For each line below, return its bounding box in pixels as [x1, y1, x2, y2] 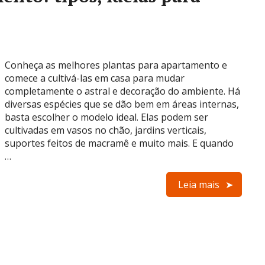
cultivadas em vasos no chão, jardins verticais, [5, 124, 206, 137]
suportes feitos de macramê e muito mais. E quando [5, 137, 234, 150]
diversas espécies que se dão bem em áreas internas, [5, 98, 239, 111]
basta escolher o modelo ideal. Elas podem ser [5, 111, 208, 124]
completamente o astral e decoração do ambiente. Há [5, 85, 240, 98]
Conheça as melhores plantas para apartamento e [5, 59, 227, 72]
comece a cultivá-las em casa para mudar [5, 72, 185, 85]
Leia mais [178, 178, 219, 191]
